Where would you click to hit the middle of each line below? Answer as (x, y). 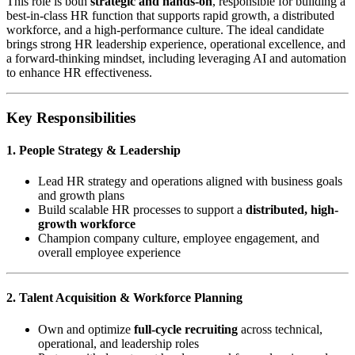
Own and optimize (86, 329)
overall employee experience (109, 253)
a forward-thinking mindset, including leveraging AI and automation (176, 58)
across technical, (280, 329)
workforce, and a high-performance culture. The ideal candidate (165, 29)
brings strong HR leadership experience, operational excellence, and (176, 44)
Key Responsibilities (71, 117)
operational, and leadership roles (118, 343)
